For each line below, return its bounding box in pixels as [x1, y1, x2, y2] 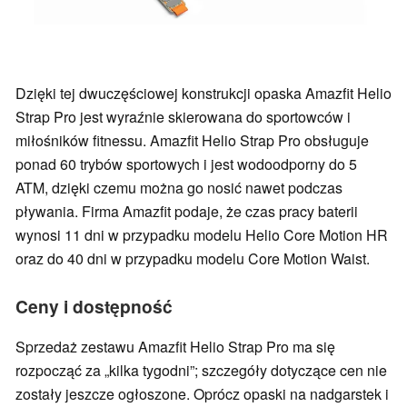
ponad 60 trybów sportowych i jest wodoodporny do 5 [15, 153, 357, 174]
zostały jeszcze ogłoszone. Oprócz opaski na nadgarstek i [15, 382, 389, 404]
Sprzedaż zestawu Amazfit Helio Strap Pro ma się [15, 335, 335, 357]
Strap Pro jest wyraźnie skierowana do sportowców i [15, 105, 351, 127]
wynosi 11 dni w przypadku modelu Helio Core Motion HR [15, 223, 388, 245]
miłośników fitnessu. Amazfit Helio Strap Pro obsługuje [15, 129, 369, 151]
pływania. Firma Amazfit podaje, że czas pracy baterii [15, 200, 358, 222]
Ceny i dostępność [15, 293, 173, 319]
